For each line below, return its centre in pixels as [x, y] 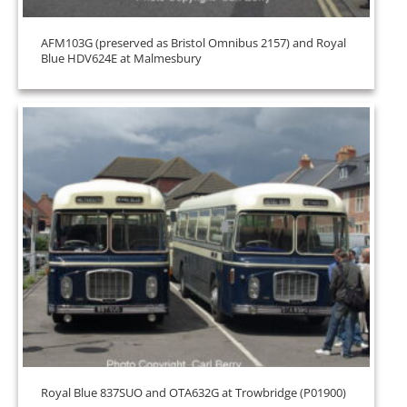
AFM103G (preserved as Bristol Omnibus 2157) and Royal [194, 43]
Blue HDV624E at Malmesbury [121, 58]
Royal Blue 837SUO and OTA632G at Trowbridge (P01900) [194, 392]
